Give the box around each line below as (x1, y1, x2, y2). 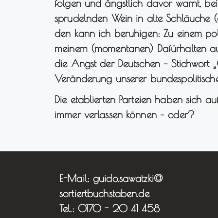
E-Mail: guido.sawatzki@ (59, 172, 163, 184)
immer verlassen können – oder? (54, 109, 195, 121)
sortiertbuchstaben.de (59, 187, 149, 200)
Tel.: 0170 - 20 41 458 (59, 202, 160, 215)
